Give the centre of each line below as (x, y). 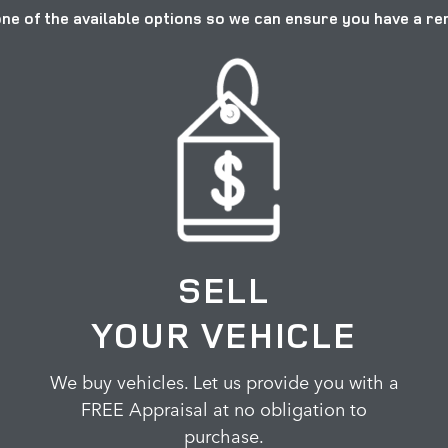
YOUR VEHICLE (224, 334)
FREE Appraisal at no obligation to (224, 407)
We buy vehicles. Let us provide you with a (224, 380)
